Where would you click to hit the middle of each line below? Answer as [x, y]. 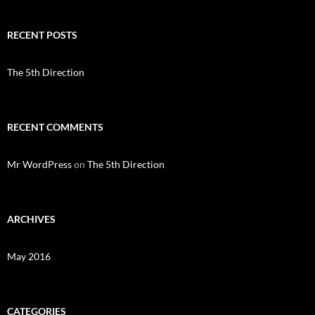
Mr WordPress [39, 164]
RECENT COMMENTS [55, 127]
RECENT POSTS [42, 35]
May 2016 [29, 256]
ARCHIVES [31, 219]
